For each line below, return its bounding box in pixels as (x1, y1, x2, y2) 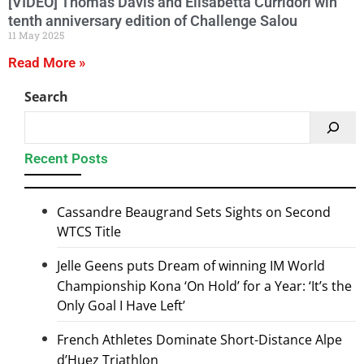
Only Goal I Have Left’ (57, 297, 185, 315)
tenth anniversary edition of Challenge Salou (8, 11, 297, 29)
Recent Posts (24, 149, 108, 167)
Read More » (8, 54, 85, 71)
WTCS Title (57, 223, 121, 241)
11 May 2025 (8, 28, 64, 41)
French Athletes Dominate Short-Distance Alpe (57, 331, 342, 349)
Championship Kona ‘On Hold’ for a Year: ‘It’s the (57, 276, 352, 295)
